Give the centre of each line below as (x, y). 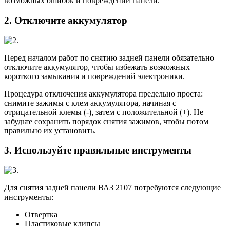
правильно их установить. (50, 130)
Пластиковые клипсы (62, 224)
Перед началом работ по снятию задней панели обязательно (109, 57)
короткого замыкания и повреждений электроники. (94, 76)
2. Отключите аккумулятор (66, 21)
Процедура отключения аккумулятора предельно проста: (103, 93)
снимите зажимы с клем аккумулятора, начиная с (90, 103)
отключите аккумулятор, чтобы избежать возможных (97, 67)
